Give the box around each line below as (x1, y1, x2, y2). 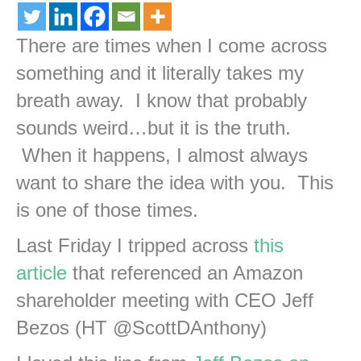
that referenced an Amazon (67, 262, 303, 284)
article (16, 262, 67, 284)
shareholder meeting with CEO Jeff (16, 289, 313, 312)
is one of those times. (16, 199, 198, 222)
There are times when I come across (16, 35, 327, 57)
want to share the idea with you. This (16, 172, 334, 194)
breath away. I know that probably (16, 89, 307, 112)
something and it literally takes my (16, 62, 304, 85)
